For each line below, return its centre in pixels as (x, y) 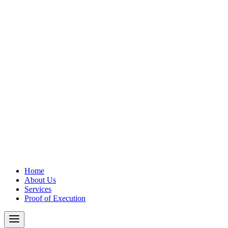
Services (38, 189)
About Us (40, 180)
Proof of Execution (55, 198)
